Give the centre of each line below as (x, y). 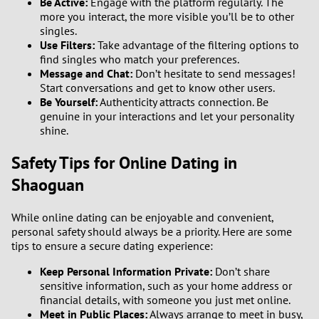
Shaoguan (48, 185)
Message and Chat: (86, 74)
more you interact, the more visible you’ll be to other (167, 17)
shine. (54, 131)
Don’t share (241, 271)
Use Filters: (67, 45)
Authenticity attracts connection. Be (183, 102)
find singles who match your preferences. (140, 59)
